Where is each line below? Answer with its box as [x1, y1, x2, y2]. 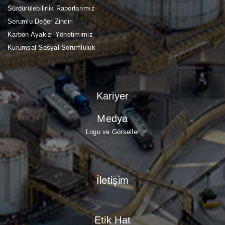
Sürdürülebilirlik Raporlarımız [8, 4, 95, 12]
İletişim [96, 174, 129, 186]
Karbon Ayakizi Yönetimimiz [8, 30, 93, 38]
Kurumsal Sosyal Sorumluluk [8, 43, 95, 51]
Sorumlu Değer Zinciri [8, 17, 73, 25]
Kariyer [96, 90, 129, 101]
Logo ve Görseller [85, 128, 140, 136]
